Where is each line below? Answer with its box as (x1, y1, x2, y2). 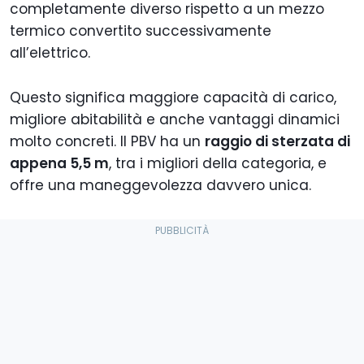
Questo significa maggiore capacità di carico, (10, 88, 336, 108)
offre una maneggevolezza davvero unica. (10, 175, 311, 196)
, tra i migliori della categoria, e (109, 154, 327, 174)
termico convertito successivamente (10, 21, 271, 41)
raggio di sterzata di (205, 132, 350, 152)
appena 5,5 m (10, 154, 109, 174)
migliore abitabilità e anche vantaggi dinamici (10, 110, 340, 130)
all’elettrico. (10, 43, 90, 63)
